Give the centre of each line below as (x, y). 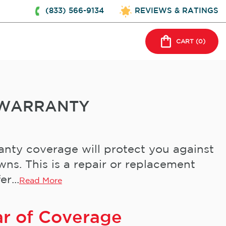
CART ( (187, 41)
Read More (40, 181)
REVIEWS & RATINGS (177, 11)
